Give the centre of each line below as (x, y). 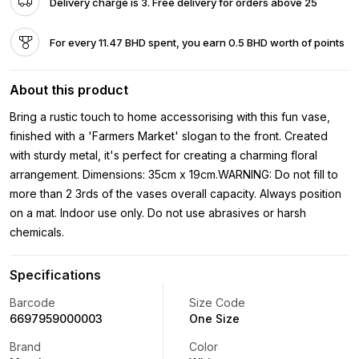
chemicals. (37, 232)
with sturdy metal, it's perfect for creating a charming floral (163, 155)
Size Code (217, 302)
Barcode (32, 302)
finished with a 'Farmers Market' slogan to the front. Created (169, 135)
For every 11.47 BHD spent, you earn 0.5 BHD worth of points (197, 42)
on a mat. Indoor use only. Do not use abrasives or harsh (158, 212)
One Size (214, 318)
